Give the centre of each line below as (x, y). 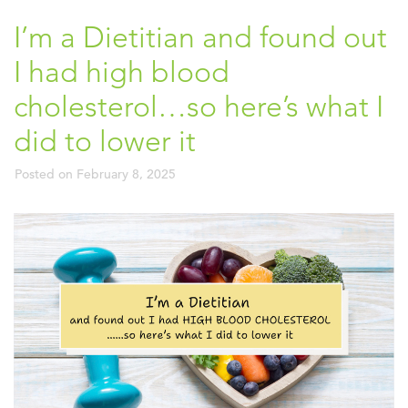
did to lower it (105, 142)
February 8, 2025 (126, 174)
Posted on (46, 174)
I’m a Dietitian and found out (200, 38)
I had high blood (122, 72)
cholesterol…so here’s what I (199, 107)
